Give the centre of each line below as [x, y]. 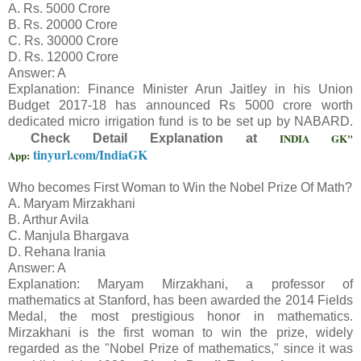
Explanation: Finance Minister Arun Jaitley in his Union [180, 89]
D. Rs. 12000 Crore [63, 57]
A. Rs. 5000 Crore [59, 9]
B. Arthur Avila [48, 220]
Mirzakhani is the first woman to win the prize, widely [180, 333]
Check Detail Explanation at [155, 139]
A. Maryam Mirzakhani [72, 204]
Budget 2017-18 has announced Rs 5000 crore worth [180, 106]
